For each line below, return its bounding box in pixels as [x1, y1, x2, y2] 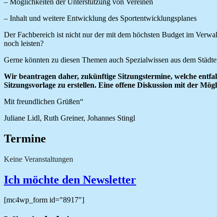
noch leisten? [4, 39, 44, 47]
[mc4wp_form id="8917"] [4, 196, 84, 204]
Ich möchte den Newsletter [4, 173, 136, 186]
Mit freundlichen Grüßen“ [4, 97, 83, 106]
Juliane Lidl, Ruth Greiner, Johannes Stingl [4, 113, 135, 122]
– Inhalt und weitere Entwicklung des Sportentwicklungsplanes [4, 14, 197, 22]
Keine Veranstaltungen [4, 155, 73, 163]
